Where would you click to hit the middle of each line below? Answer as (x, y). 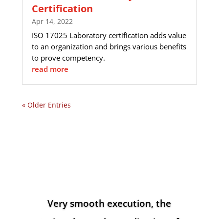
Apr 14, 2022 (52, 21)
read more (50, 69)
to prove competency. (68, 57)
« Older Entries (46, 105)
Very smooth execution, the (109, 203)
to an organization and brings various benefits (109, 46)
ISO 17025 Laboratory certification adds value (109, 35)
